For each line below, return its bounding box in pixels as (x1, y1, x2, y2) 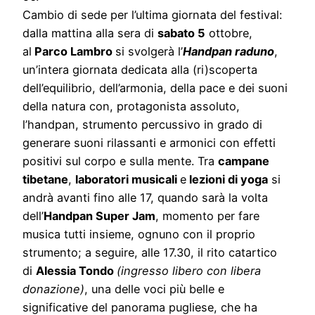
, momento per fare (155, 209, 259, 224)
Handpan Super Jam (44, 209, 155, 224)
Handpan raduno (183, 44, 274, 59)
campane (218, 154, 269, 169)
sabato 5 (157, 26, 205, 41)
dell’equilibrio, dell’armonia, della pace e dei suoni (22, 81, 288, 96)
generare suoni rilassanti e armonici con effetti (22, 136, 276, 150)
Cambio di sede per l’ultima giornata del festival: (22, 8, 282, 22)
